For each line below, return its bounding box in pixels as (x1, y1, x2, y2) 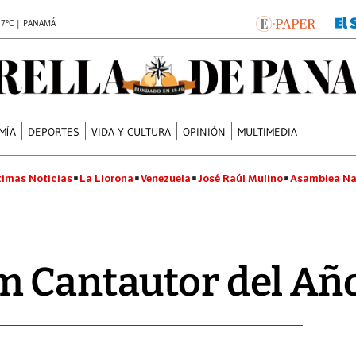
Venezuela (141, 172, 191, 185)
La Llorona (79, 172, 133, 185)
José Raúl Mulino (198, 172, 283, 185)
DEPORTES (28, 124, 80, 139)
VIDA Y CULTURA (91, 124, 172, 139)
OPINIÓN (183, 124, 226, 139)
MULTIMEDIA (238, 124, 298, 139)
